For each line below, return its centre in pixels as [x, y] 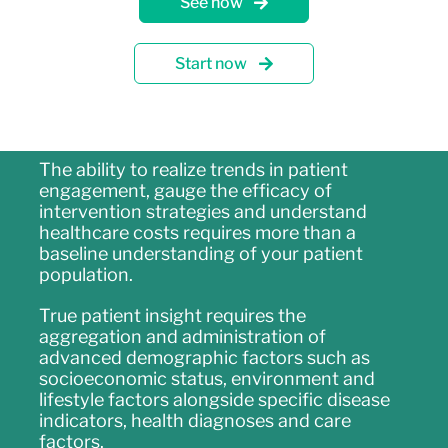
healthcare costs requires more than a [197, 233]
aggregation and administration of [182, 337]
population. [85, 275]
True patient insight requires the [172, 316]
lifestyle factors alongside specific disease [214, 400]
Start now [211, 64]
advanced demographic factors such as [204, 358]
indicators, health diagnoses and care [194, 421]
